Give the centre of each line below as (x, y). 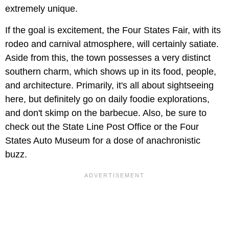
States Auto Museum (48, 140)
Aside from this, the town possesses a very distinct (108, 58)
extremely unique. (41, 8)
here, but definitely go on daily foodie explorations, (107, 99)
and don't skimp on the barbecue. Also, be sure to (106, 113)
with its (207, 30)
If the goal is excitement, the (62, 30)
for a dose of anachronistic (146, 140)
